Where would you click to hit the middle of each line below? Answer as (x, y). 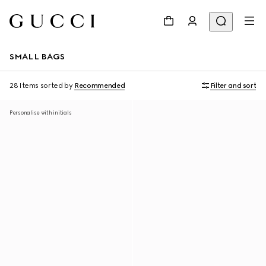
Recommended (100, 85)
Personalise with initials (41, 113)
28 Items (24, 85)
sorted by (56, 85)
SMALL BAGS (37, 57)
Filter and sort (233, 85)
